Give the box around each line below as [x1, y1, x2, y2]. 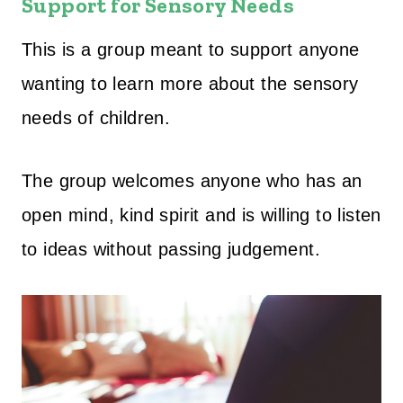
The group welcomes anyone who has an [22, 171, 363, 192]
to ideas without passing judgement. [22, 239, 320, 260]
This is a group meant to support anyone [22, 40, 360, 60]
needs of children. [22, 108, 171, 129]
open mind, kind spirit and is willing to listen [22, 205, 381, 226]
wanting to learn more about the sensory [22, 74, 359, 94]
